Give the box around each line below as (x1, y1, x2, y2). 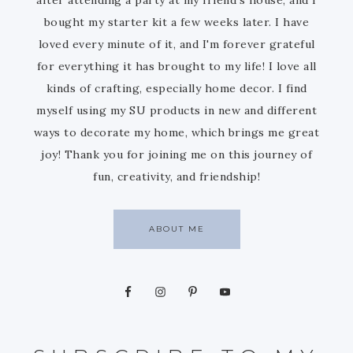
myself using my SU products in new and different (36, 102, 317, 117)
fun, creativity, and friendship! (93, 169, 260, 184)
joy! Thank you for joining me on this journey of (41, 147, 312, 162)
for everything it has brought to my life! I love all (36, 58, 317, 73)
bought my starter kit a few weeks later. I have (43, 14, 310, 29)
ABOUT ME (148, 223, 205, 234)
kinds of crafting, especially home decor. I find (46, 80, 307, 95)
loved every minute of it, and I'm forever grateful (38, 36, 315, 51)
